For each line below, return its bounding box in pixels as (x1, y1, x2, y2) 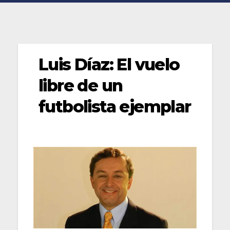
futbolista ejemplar (39, 96, 191, 117)
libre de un (39, 75, 123, 95)
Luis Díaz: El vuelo (39, 54, 180, 74)
